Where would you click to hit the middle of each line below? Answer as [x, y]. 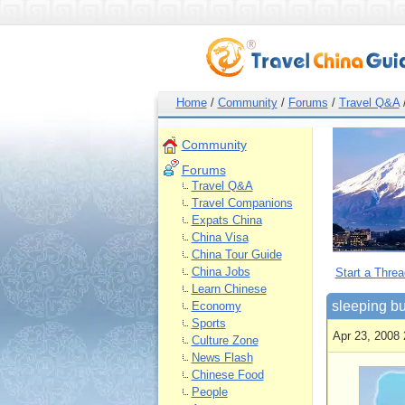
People [209, 392]
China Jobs [221, 272]
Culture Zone [225, 340]
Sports [208, 323]
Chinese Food [227, 375]
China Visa [220, 237]
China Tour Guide [236, 254]
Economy [216, 306]
